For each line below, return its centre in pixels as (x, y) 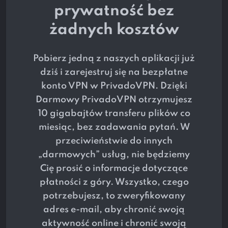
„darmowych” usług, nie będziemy (114, 155)
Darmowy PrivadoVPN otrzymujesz (114, 100)
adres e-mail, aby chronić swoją (114, 210)
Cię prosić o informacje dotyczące (114, 169)
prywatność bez (114, 11)
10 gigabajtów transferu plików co (114, 114)
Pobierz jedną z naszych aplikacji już (114, 59)
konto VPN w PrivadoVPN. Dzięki (114, 86)
